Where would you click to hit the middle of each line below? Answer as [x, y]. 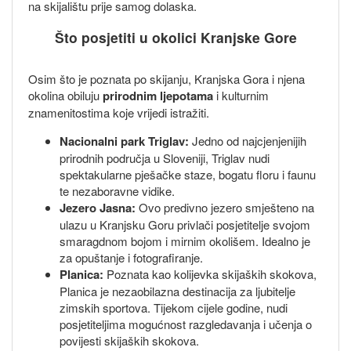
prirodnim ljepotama [158, 96]
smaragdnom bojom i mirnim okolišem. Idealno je [185, 241]
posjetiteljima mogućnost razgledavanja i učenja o [186, 324]
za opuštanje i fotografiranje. [131, 258]
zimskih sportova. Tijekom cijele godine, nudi [174, 308]
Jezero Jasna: [98, 208]
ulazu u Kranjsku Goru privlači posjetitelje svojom [185, 225]
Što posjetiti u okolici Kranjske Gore [175, 38]
